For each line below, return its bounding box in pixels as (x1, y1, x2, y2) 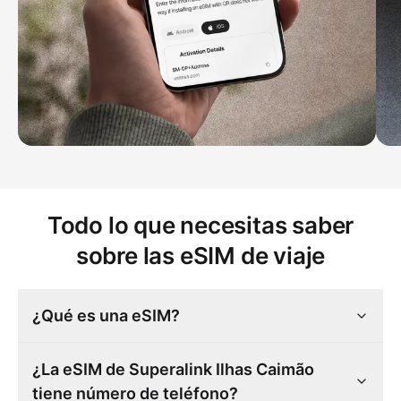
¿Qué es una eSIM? (32, 306, 180, 326)
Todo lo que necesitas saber (47, 211, 354, 240)
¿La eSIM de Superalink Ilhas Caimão (32, 360, 314, 380)
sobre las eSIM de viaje (75, 242, 326, 270)
